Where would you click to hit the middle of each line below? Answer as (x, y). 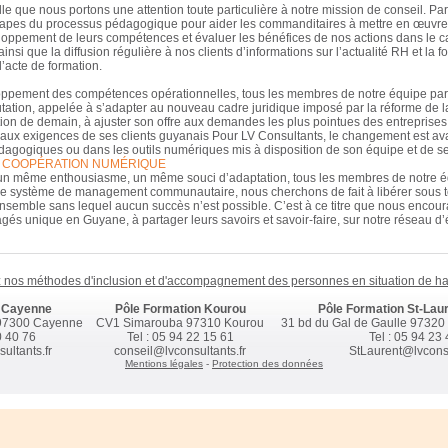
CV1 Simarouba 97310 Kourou (180, 322)
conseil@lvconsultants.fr (180, 350)
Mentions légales (164, 363)
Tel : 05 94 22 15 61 (180, 336)
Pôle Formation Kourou (180, 308)
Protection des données (267, 363)
